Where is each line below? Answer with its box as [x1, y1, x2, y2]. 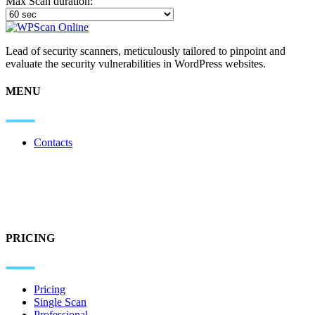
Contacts [34, 136, 72, 149]
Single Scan [34, 296, 86, 309]
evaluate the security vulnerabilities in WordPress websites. [6, 57, 266, 70]
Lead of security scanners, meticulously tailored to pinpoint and [6, 44, 285, 57]
